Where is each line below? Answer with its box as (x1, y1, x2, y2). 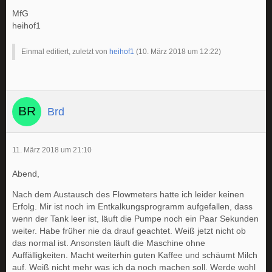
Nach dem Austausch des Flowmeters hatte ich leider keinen (12, 189, 244, 199)
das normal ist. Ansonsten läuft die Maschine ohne (12, 238, 205, 248)
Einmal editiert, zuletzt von (21, 47, 109, 56)
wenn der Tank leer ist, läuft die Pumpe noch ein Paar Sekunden (12, 214, 259, 223)
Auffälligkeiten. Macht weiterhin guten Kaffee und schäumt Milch (12, 250, 257, 260)
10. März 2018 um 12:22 (138, 47, 219, 56)
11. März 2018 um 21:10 (12, 146, 92, 154)
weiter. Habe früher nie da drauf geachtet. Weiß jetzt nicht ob (12, 226, 246, 236)
